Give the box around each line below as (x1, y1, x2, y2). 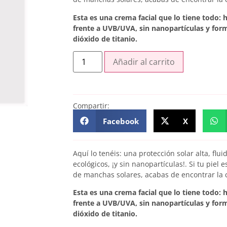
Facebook (102, 116, 139, 126)
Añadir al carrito (113, 56, 175, 68)
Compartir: (73, 101, 109, 111)
